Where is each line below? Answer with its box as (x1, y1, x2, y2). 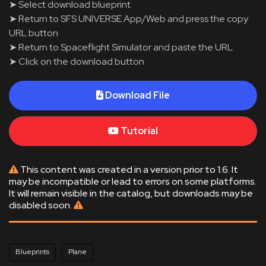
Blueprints (15, 247, 49, 256)
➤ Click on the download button (9, 55, 144, 68)
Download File (105, 89, 170, 102)
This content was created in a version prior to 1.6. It (18, 163, 238, 176)
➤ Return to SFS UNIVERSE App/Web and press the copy (9, 12, 248, 25)
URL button (9, 27, 58, 39)
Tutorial (121, 125, 158, 137)
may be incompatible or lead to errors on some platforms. (9, 175, 256, 188)
